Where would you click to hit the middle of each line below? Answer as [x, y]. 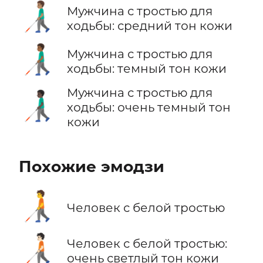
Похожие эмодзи [91, 166]
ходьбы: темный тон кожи [146, 68]
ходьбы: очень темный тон [149, 107]
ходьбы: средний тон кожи [149, 25]
